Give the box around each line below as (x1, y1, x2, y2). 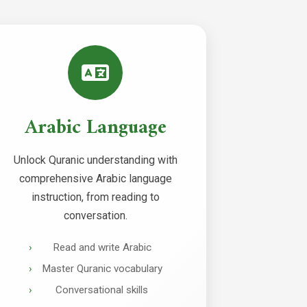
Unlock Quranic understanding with (13, 153, 177, 167)
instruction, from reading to (31, 191, 160, 204)
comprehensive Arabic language (19, 172, 172, 185)
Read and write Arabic (52, 241, 151, 254)
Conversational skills (56, 283, 149, 296)
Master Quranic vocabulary (41, 262, 162, 275)
